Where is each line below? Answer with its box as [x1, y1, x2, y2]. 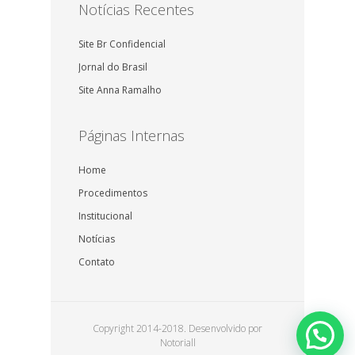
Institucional [78, 209, 132, 223]
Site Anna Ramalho [78, 83, 162, 97]
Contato [78, 255, 115, 269]
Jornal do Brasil [78, 60, 147, 74]
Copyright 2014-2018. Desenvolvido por [93, 322, 262, 336]
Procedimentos [78, 186, 147, 200]
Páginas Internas [78, 126, 185, 146]
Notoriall [159, 336, 196, 350]
